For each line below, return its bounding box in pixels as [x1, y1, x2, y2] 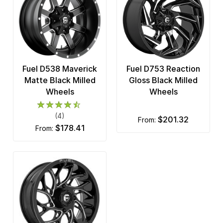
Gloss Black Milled [129, 75, 198, 85]
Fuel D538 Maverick [22, 63, 97, 74]
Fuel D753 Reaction [126, 63, 200, 74]
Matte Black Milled [24, 75, 96, 85]
